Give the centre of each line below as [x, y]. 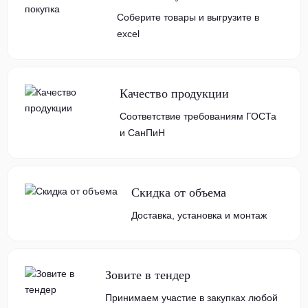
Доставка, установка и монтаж [199, 215]
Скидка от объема [179, 192]
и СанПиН [143, 133]
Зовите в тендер [148, 275]
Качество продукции [175, 93]
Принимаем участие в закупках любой [192, 298]
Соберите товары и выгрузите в [188, 17]
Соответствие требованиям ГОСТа [198, 116]
